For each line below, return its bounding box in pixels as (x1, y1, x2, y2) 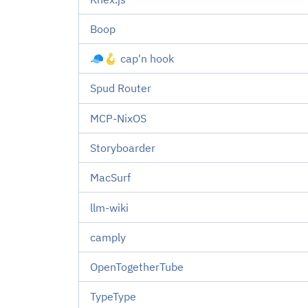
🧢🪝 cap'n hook (90, 52, 174, 66)
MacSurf (90, 170, 131, 185)
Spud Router (90, 81, 151, 96)
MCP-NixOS (90, 111, 146, 125)
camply (90, 230, 126, 244)
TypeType (90, 289, 136, 304)
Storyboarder (90, 140, 155, 155)
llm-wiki (90, 200, 129, 214)
